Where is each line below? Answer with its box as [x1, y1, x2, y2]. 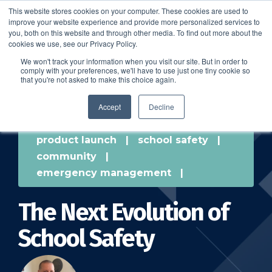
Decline [148, 101, 174, 112]
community [36, 151, 97, 162]
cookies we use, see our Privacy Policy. [8, 38, 137, 49]
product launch [36, 134, 117, 146]
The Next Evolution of [18, 198, 229, 226]
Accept [98, 101, 121, 112]
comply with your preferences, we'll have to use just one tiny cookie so [21, 65, 250, 75]
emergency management [36, 167, 171, 178]
